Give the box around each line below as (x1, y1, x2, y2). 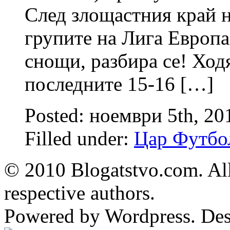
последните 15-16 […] (25, 72, 214, 95)
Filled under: (25, 127, 134, 149)
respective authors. (4, 181, 155, 204)
